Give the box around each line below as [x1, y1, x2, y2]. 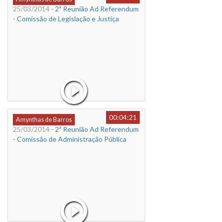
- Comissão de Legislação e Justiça [13, 14, 119, 23]
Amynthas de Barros [16, 116, 72, 123]
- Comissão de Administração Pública [13, 135, 126, 143]
